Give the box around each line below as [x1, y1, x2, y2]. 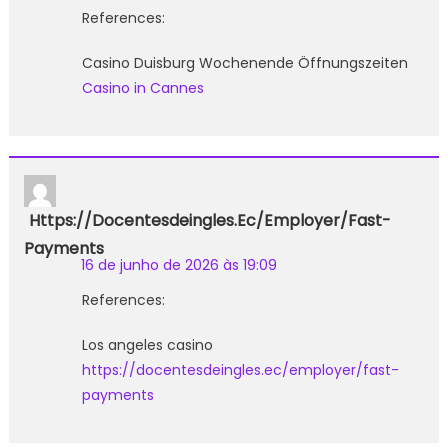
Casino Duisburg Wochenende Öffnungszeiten [81, 52, 408, 73]
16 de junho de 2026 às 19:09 [80, 254, 277, 275]
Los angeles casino [81, 334, 213, 355]
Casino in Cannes [81, 77, 204, 98]
